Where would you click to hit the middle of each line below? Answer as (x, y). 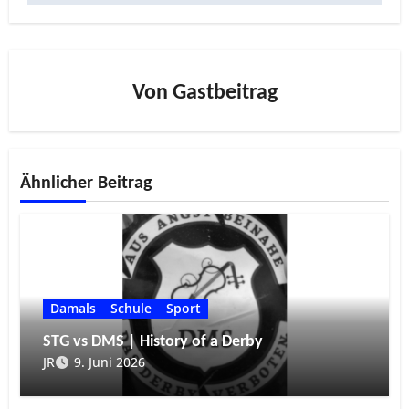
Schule (131, 309)
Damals (73, 309)
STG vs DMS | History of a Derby (153, 342)
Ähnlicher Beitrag (86, 184)
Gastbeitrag (225, 94)
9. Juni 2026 (110, 362)
